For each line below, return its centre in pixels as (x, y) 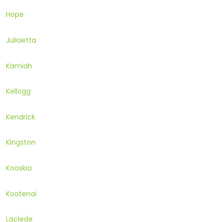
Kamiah (19, 66)
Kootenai (21, 194)
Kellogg (18, 91)
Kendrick (21, 117)
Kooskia (19, 168)
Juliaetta (21, 40)
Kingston (21, 142)
